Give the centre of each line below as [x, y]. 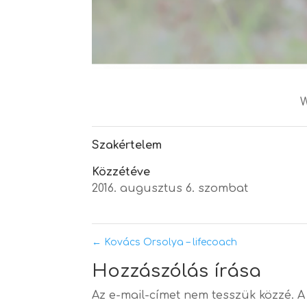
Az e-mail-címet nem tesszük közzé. [193, 296]
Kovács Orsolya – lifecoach [170, 243]
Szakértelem [127, 146]
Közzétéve [121, 172]
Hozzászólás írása [177, 271]
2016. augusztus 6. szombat [170, 189]
